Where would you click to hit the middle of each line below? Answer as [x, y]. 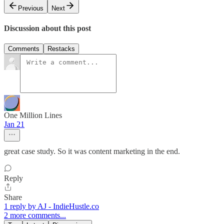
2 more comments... [35, 215]
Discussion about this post [47, 28]
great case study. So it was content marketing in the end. [92, 151]
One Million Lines [33, 115]
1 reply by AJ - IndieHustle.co [51, 206]
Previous [31, 8]
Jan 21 [14, 124]
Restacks [61, 49]
